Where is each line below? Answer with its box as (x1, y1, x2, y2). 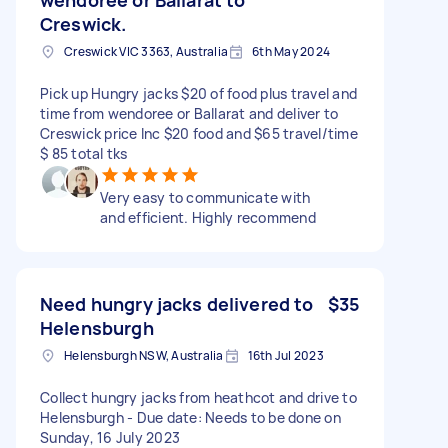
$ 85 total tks (40, 143, 128, 163)
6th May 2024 (252, 42, 330, 60)
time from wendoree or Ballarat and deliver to (40, 103, 339, 123)
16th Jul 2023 (247, 346, 324, 364)
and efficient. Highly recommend (100, 207, 316, 227)
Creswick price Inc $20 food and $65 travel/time (40, 123, 358, 143)
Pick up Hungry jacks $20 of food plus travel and (40, 83, 357, 103)
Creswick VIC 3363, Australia (64, 42, 228, 60)
